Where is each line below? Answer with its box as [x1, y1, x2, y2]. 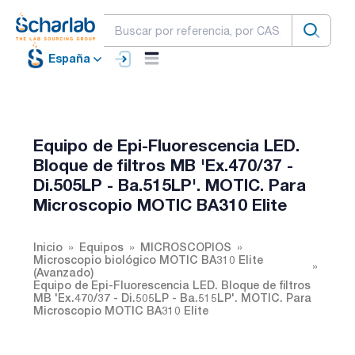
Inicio [33, 239, 63, 254]
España [48, 52, 90, 66]
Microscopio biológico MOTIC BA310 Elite [33, 252, 263, 266]
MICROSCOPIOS [140, 239, 231, 254]
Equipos [79, 239, 124, 254]
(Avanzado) [33, 265, 94, 279]
